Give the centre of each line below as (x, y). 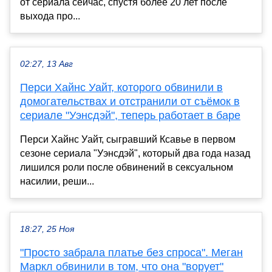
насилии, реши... (57, 181)
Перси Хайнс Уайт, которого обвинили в (121, 87)
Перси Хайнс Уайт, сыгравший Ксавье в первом (128, 139)
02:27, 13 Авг (46, 64)
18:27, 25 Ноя (47, 229)
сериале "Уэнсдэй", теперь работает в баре (130, 115)
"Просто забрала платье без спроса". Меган (131, 252)
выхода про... (50, 16)
